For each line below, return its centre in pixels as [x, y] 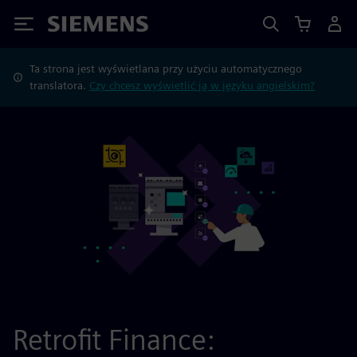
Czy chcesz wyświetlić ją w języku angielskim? [202, 85]
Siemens [74, 27]
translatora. [60, 85]
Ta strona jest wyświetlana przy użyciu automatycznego [166, 69]
